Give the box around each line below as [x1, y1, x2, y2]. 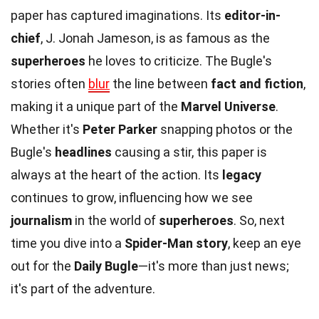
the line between [110, 75, 211, 91]
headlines [55, 144, 112, 159]
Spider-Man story [125, 235, 228, 251]
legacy [222, 167, 261, 182]
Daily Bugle [74, 258, 138, 273]
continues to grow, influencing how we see [11, 189, 253, 205]
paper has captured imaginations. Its [11, 7, 224, 23]
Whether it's [11, 121, 83, 137]
